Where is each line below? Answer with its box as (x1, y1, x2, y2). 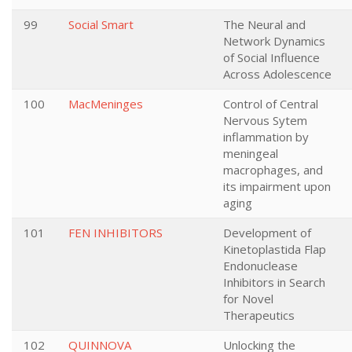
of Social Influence (223, 49, 320, 65)
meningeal (223, 145, 278, 161)
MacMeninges (68, 96, 143, 112)
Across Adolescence (223, 66, 332, 82)
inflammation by (223, 129, 309, 145)
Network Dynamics (223, 33, 325, 49)
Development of (223, 225, 311, 240)
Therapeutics (223, 307, 295, 323)
